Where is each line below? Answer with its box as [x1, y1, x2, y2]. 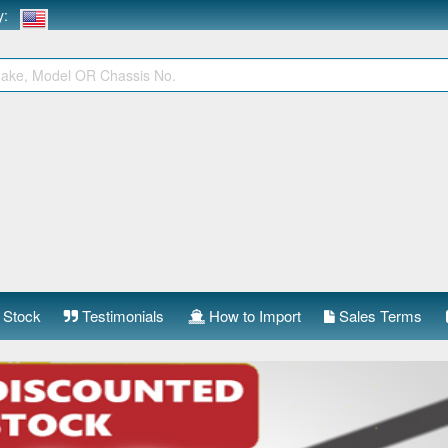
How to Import [204, 305, 301, 326]
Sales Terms [335, 305, 423, 326]
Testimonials [78, 305, 165, 326]
